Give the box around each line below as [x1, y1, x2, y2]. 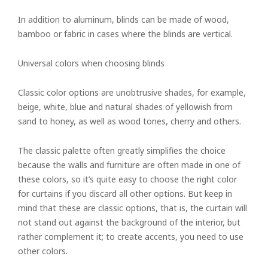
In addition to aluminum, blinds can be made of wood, [18, 14, 229, 25]
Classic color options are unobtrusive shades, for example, [18, 87, 246, 98]
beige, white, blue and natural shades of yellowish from [18, 101, 233, 112]
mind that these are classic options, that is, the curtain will [18, 202, 247, 214]
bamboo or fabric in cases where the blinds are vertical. [18, 28, 233, 39]
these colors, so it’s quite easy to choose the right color [18, 173, 237, 185]
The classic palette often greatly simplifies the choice [18, 145, 226, 156]
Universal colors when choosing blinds [18, 57, 165, 69]
